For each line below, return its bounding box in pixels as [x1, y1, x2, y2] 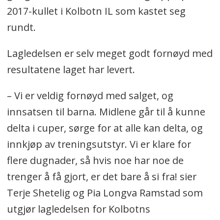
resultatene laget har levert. [6, 62, 137, 76]
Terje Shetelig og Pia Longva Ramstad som [6, 186, 203, 199]
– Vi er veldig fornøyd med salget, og [6, 88, 173, 102]
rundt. [6, 21, 38, 34]
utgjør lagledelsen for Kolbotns [6, 202, 150, 216]
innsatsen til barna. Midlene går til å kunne [6, 105, 205, 118]
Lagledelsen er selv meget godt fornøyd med [6, 46, 213, 60]
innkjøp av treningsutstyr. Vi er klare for [6, 137, 191, 151]
